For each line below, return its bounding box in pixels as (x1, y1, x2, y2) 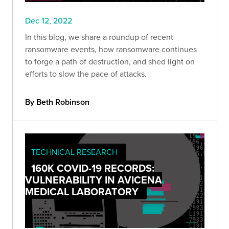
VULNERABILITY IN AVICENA (25, 172, 162, 188)
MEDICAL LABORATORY (25, 184, 139, 199)
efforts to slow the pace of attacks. (25, 68, 147, 80)
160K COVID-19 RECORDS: (31, 161, 154, 176)
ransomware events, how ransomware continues (25, 43, 197, 55)
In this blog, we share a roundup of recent (25, 31, 173, 43)
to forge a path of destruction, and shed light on (25, 56, 195, 67)
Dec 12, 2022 (25, 15, 72, 27)
